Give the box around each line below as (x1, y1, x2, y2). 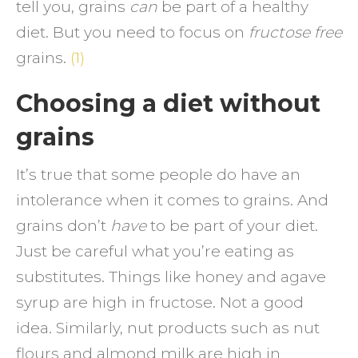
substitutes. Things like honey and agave (16, 268, 326, 286)
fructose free (249, 23, 342, 42)
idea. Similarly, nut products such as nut (16, 319, 320, 337)
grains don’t (16, 217, 110, 235)
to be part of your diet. (146, 217, 318, 235)
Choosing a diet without (16, 89, 320, 118)
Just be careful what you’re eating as (16, 242, 294, 261)
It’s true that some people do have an (16, 165, 300, 184)
